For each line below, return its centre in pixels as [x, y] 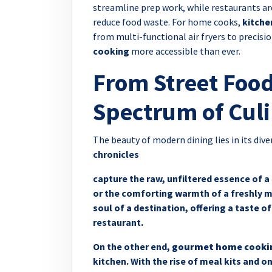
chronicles [116, 154]
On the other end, [132, 246]
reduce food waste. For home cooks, [168, 22]
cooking [111, 51]
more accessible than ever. [185, 51]
